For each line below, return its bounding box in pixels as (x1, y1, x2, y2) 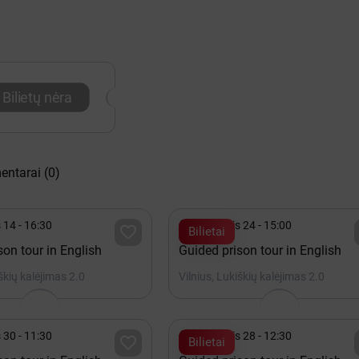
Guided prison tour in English (178, 243, 341, 258)
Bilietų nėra (2, 89, 73, 106)
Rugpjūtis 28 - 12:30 (192, 329, 292, 342)
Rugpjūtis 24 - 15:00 (192, 219, 292, 232)
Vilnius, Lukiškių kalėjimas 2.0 (178, 270, 325, 283)
